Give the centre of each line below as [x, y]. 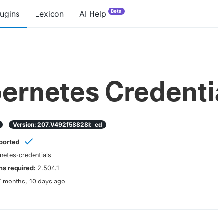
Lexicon [49, 14]
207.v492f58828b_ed [70, 124]
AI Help [93, 14]
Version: [25, 124]
